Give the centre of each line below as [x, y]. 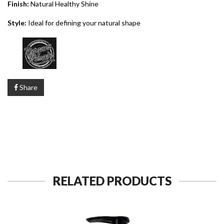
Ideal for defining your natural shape [84, 22]
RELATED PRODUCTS [112, 180]
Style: [18, 22]
